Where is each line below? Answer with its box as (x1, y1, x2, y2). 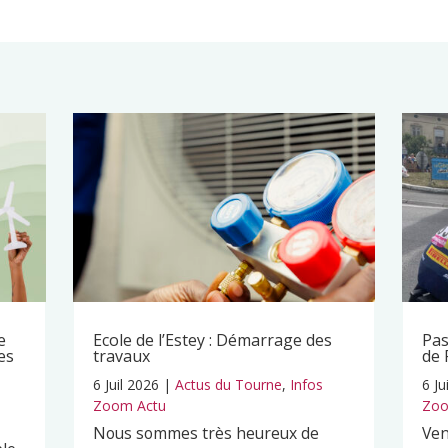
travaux (92, 344, 150, 367)
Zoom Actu (92, 395, 166, 415)
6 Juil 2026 (92, 374, 159, 394)
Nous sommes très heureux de (92, 421, 319, 444)
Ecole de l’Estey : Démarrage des (92, 328, 332, 351)
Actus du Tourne (174, 374, 282, 394)
